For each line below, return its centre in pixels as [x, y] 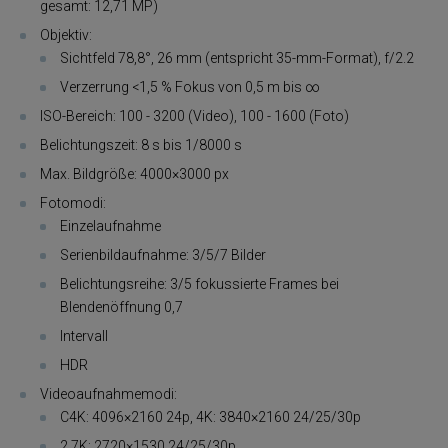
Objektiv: [66, 34]
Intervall [84, 335]
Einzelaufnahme [110, 225]
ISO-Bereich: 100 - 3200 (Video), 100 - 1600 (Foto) [194, 115]
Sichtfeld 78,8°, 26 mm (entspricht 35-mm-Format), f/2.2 [237, 57]
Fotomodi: [73, 202]
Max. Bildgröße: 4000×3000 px [134, 173]
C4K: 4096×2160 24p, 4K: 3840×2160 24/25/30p [210, 416]
